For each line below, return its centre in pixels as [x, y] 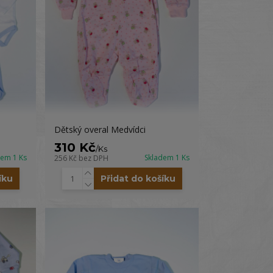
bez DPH [94, 158]
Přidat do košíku [138, 179]
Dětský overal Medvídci [100, 129]
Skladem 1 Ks [167, 158]
